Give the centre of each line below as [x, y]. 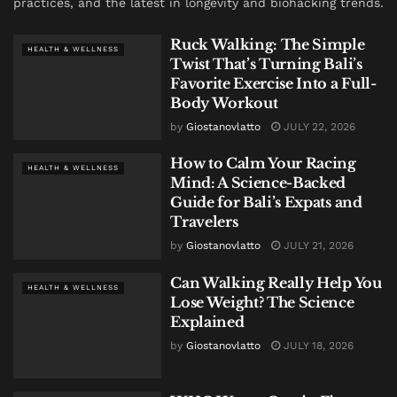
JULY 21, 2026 [317, 246]
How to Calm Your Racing [263, 163]
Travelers [204, 222]
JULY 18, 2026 [317, 345]
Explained [207, 321]
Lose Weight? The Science [262, 302]
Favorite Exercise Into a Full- [273, 83]
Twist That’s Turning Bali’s [266, 63]
